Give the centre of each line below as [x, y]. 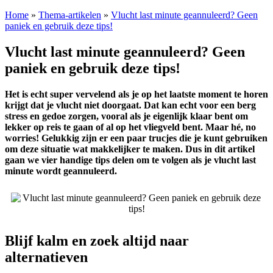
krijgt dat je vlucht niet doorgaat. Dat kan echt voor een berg [130, 105]
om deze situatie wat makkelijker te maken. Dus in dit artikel [130, 149]
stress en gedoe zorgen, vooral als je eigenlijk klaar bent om [126, 116]
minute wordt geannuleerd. [61, 171]
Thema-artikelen [70, 15]
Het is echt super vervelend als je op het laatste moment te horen [136, 94]
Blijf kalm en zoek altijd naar [97, 240]
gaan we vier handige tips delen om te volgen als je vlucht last [130, 160]
